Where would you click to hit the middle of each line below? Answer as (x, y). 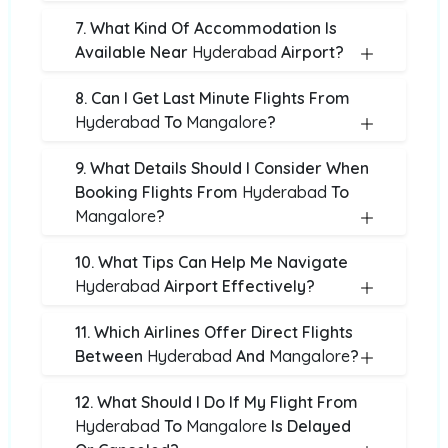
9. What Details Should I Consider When (222, 168)
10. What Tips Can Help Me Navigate (211, 262)
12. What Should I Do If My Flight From (216, 402)
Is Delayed (309, 426)
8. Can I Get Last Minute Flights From (212, 98)
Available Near (133, 52)
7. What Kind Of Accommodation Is (206, 28)
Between (111, 356)
